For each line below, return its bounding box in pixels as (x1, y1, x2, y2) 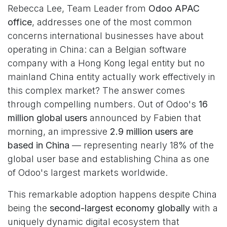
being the (8, 203, 50, 213)
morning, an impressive (8, 126, 110, 137)
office (8, 17, 32, 27)
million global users (8, 112, 87, 123)
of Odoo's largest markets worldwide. (8, 167, 168, 178)
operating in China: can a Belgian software (8, 44, 186, 55)
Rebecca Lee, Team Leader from (8, 3, 148, 14)
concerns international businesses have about (8, 30, 204, 41)
